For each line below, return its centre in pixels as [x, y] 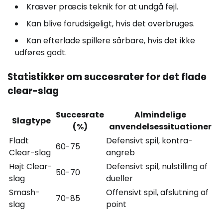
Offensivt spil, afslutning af [157, 193]
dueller [119, 179]
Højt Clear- [31, 167]
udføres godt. [41, 52]
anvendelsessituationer [160, 127]
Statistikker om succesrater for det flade [107, 77]
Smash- [24, 193]
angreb [120, 153]
